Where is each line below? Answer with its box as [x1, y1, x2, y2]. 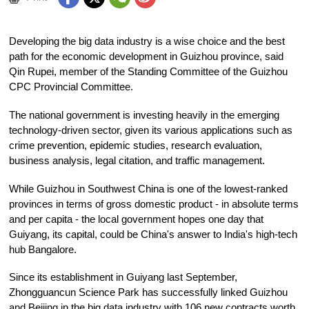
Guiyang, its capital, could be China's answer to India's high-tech [9, 228, 298, 240]
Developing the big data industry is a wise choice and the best [9, 36, 286, 48]
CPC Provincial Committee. [9, 81, 134, 93]
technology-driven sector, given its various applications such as [9, 125, 293, 136]
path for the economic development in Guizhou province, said [9, 51, 284, 63]
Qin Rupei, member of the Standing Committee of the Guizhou [9, 66, 288, 78]
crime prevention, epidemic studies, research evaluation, [9, 140, 263, 151]
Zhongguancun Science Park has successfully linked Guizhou [9, 287, 288, 299]
